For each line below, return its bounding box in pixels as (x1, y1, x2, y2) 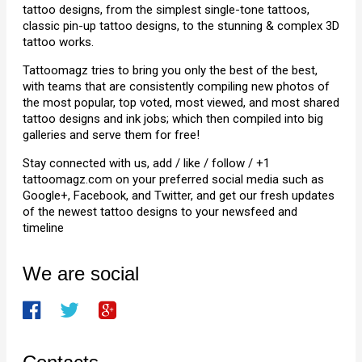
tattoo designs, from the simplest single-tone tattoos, (23, 2, 309, 17)
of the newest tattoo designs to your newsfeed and (23, 204, 297, 219)
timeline (23, 221, 64, 235)
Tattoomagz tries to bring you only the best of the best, (23, 63, 318, 78)
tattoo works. (23, 35, 94, 49)
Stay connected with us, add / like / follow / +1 (23, 156, 270, 170)
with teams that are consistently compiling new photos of (23, 79, 330, 94)
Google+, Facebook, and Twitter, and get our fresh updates (23, 188, 335, 203)
